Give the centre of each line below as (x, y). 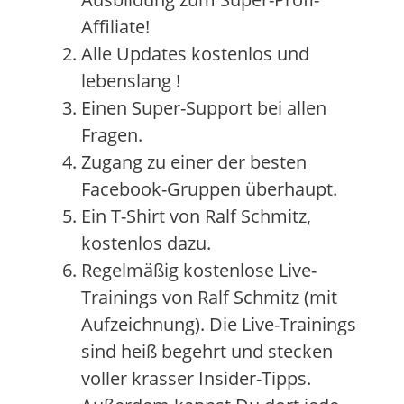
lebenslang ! (131, 81)
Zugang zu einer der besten (194, 162)
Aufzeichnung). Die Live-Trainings (219, 324)
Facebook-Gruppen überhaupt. (209, 189)
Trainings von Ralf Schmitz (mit (209, 297)
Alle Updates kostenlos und (195, 54)
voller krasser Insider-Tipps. (196, 378)
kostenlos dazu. (146, 243)
